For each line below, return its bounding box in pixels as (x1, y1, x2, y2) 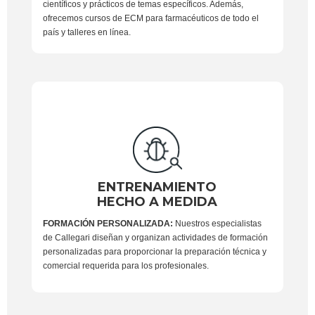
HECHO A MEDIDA (97, 194, 218, 210)
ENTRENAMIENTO (98, 179, 217, 195)
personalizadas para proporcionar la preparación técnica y (42, 247, 266, 257)
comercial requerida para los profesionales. (42, 261, 209, 271)
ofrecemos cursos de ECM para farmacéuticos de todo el (42, 13, 259, 24)
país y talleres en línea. (42, 27, 131, 38)
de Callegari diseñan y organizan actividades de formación (42, 233, 268, 243)
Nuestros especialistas (172, 219, 262, 229)
